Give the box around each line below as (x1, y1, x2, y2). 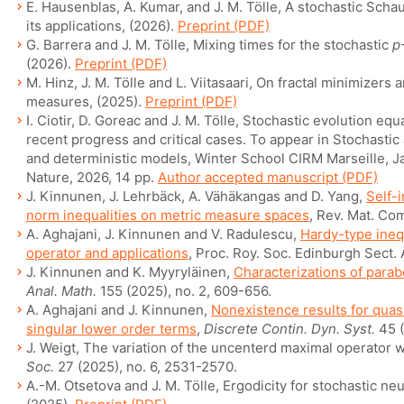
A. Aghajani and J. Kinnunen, (26, 301, 211, 318)
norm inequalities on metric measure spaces (26, 207, 309, 224)
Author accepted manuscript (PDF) (158, 169, 378, 186)
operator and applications (26, 244, 188, 262)
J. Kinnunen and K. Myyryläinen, (26, 263, 234, 280)
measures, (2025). (26, 93, 145, 110)
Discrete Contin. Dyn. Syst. (204, 320, 375, 337)
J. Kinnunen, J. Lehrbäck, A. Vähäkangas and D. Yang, (26, 188, 366, 205)
